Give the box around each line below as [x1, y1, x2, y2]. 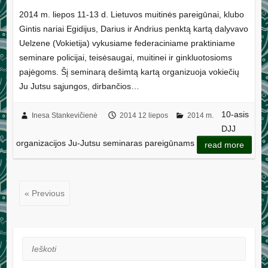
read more [205, 140, 245, 150]
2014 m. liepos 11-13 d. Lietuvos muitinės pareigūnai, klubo [19, 10, 244, 20]
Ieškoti [22, 239, 47, 249]
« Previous [24, 188, 65, 199]
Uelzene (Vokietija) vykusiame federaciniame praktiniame [19, 38, 235, 48]
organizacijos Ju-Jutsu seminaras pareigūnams [16, 138, 194, 148]
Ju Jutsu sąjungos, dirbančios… [19, 81, 139, 92]
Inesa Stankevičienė [31, 111, 98, 120]
